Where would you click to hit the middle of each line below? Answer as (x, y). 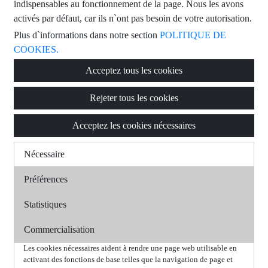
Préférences (46, 179)
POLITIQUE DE (193, 35)
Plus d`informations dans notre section (87, 35)
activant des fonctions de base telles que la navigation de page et (128, 260)
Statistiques (45, 204)
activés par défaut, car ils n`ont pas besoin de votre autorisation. (133, 18)
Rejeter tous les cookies (134, 98)
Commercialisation (59, 229)
